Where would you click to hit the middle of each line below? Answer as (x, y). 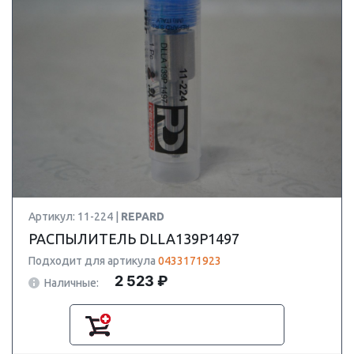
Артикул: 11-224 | (75, 217)
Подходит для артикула (93, 261)
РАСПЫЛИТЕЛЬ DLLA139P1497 (134, 239)
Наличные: (72, 282)
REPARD (143, 217)
